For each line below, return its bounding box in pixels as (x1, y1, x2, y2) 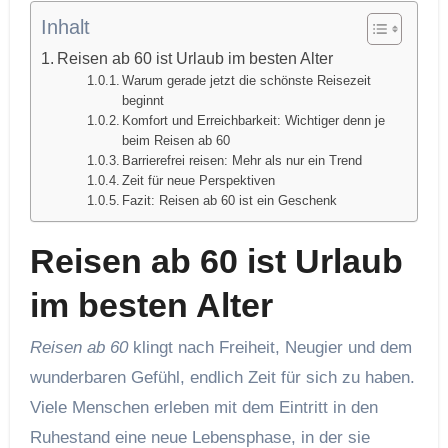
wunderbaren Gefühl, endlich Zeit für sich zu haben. (29, 368, 415, 388)
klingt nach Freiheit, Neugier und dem (127, 338, 412, 358)
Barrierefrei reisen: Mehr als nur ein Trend (122, 152, 363, 168)
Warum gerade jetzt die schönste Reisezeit (122, 72, 372, 88)
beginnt (122, 92, 165, 108)
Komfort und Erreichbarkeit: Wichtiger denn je (122, 112, 386, 128)
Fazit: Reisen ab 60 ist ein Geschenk (122, 192, 338, 208)
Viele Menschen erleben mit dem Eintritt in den (29, 398, 378, 418)
